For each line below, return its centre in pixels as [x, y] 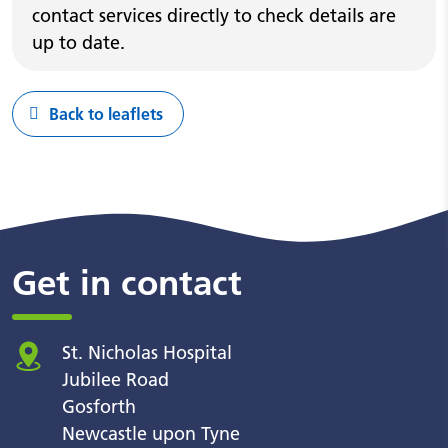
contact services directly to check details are [214, 16]
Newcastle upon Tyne [151, 434]
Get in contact [127, 283]
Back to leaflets [106, 114]
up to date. [78, 43]
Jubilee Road [115, 380]
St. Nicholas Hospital [147, 353]
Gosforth [99, 407]
